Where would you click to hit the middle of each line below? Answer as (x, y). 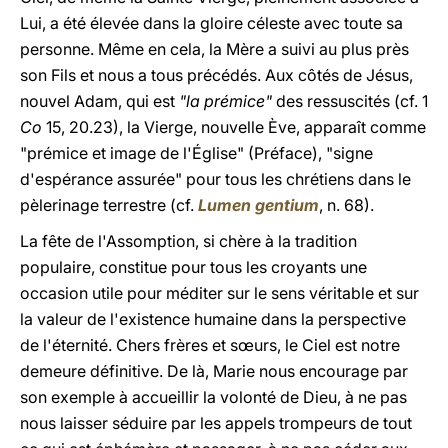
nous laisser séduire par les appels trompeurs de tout (216, 423)
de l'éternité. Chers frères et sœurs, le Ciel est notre (210, 345)
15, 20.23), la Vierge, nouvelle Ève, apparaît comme (234, 127)
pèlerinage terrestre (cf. (109, 205)
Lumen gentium (258, 205)
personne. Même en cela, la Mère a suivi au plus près (214, 49)
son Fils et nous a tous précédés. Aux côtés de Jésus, (216, 75)
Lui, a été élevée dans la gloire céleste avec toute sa (211, 23)
